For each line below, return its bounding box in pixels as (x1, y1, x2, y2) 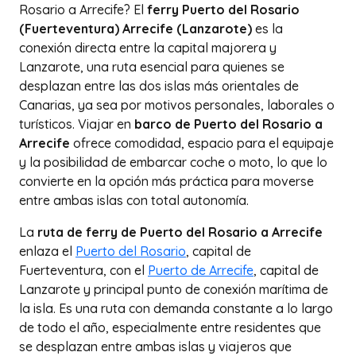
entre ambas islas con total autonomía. (19, 192, 249, 208)
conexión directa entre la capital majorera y (19, 40, 277, 56)
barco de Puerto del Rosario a (134, 116, 323, 132)
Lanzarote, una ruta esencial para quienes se (19, 59, 284, 75)
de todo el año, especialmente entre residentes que (19, 319, 321, 335)
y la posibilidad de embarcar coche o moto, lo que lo (19, 154, 327, 170)
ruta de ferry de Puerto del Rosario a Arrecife (37, 224, 323, 240)
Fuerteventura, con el (19, 262, 148, 278)
